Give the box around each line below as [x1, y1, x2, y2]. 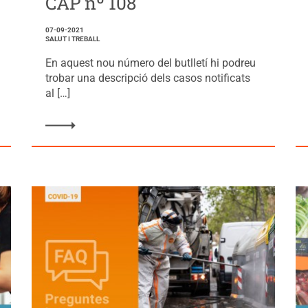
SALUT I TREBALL [45, 35, 100, 43]
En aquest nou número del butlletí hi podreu [45, 56, 256, 70]
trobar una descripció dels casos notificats [45, 71, 250, 85]
